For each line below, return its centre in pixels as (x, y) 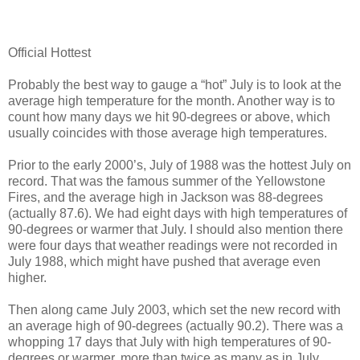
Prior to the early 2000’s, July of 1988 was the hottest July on (180, 166)
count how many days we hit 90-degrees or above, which (169, 117)
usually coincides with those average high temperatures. (168, 133)
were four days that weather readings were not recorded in (173, 246)
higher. (27, 278)
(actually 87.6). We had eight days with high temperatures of (178, 214)
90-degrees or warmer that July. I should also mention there (176, 230)
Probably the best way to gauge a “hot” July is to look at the (175, 85)
